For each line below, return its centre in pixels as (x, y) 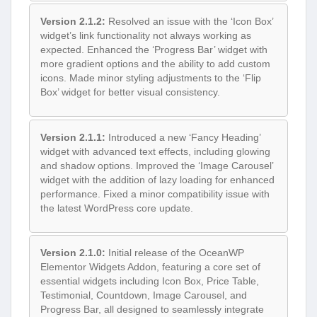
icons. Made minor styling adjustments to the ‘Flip (151, 78)
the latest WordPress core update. (117, 208)
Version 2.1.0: (73, 253)
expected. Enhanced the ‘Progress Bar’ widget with (154, 50)
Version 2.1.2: (73, 22)
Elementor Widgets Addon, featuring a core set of (150, 267)
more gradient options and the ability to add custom (155, 64)
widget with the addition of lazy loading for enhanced (157, 179)
